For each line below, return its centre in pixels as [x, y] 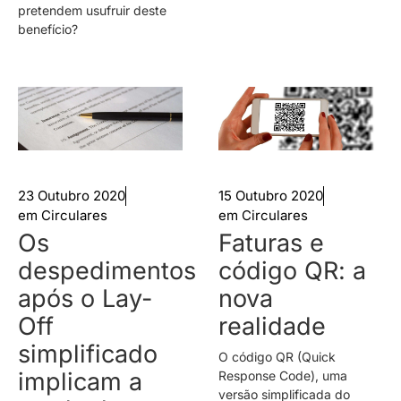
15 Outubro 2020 [271, 196]
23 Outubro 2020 [72, 196]
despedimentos [107, 271]
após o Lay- [85, 299]
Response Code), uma [283, 376]
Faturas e [271, 243]
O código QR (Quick [277, 357]
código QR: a [292, 271]
